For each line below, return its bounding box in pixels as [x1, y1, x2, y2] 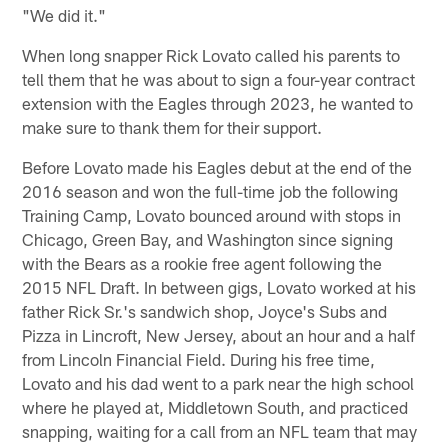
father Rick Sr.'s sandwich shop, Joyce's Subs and [22, 300, 388, 321]
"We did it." [22, 4, 107, 25]
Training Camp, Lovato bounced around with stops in [22, 204, 402, 225]
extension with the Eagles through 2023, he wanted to [22, 92, 414, 113]
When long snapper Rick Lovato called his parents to [22, 44, 401, 65]
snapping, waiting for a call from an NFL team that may [22, 420, 418, 441]
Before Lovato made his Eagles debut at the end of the [22, 156, 413, 177]
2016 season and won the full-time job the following [22, 180, 399, 201]
